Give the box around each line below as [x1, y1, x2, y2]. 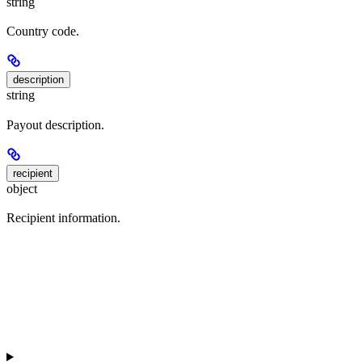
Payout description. [6, 117, 104, 132]
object [6, 181, 37, 196]
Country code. [6, 24, 79, 39]
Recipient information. [6, 210, 120, 225]
